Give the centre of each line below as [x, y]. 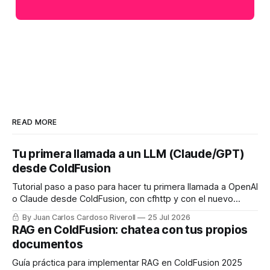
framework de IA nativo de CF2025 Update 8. [104, 211]
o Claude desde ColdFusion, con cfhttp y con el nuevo [123, 199]
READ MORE [35, 122]
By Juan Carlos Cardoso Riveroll [79, 217]
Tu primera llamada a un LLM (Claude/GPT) [128, 154]
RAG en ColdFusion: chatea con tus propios [130, 230]
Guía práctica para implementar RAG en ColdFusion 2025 [127, 262]
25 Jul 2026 [169, 217]
